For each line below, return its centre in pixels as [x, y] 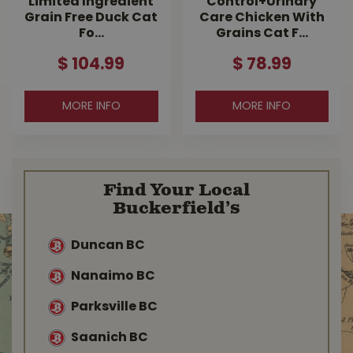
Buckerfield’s [176, 209]
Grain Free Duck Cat [91, 18]
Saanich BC [110, 338]
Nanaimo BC [113, 276]
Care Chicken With [262, 18]
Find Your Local [176, 191]
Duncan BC [108, 245]
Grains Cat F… [262, 34]
